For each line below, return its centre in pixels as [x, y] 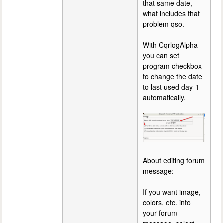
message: [158, 171]
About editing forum [174, 161]
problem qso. [164, 24]
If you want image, [172, 192]
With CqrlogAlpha [170, 45]
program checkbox [172, 66]
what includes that [171, 14]
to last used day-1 [171, 87]
